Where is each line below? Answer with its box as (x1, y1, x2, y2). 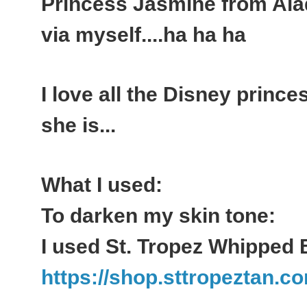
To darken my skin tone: (41, 204, 275, 227)
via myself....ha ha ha (41, 23, 246, 46)
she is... (41, 113, 116, 136)
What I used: (41, 173, 162, 196)
